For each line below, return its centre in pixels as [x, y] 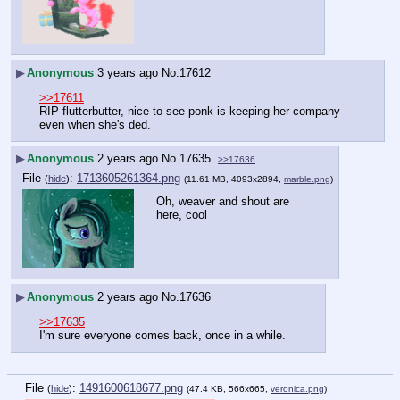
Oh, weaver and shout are [223, 201]
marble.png [307, 179]
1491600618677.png [131, 387]
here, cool [182, 214]
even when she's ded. [95, 124]
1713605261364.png [129, 179]
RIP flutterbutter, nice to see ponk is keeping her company [190, 111]
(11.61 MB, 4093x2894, [234, 179]
